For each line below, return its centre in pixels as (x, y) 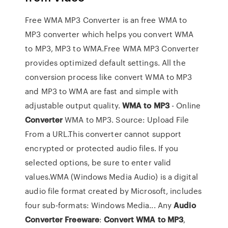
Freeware (82, 219)
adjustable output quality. (74, 105)
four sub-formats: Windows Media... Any (99, 205)
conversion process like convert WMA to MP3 (109, 77)
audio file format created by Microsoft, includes (113, 191)
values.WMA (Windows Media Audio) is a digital (111, 177)
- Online (185, 105)
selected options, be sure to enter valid (98, 162)
